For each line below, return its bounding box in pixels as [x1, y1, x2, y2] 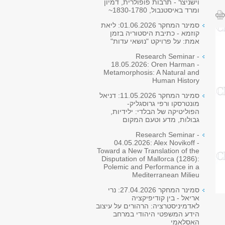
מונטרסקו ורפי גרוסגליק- [127, 99, 199, 107]
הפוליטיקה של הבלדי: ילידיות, [110, 107, 199, 116]
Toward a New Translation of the [97, 147, 199, 155]
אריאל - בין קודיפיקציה [132, 194, 199, 202]
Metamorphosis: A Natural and [103, 68, 199, 76]
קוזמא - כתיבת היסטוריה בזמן [110, 29, 199, 37]
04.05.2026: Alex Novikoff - [114, 139, 199, 147]
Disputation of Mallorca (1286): [101, 155, 199, 163]
